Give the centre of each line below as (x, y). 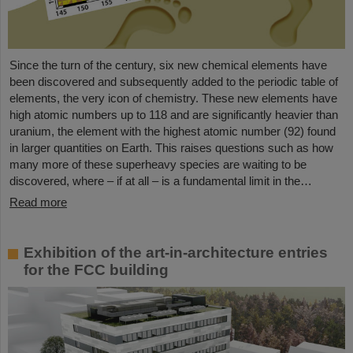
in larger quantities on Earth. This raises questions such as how (171, 148)
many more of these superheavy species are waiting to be (158, 165)
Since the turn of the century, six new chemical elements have (168, 65)
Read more (38, 203)
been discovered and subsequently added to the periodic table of (174, 82)
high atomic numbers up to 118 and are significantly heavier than (174, 115)
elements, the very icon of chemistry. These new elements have (173, 98)
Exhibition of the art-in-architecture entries (176, 253)
